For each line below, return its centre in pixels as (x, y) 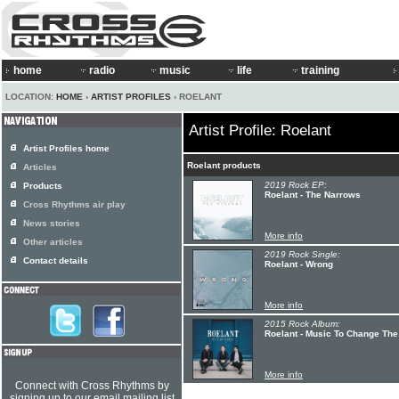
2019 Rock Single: (302, 254)
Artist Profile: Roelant (260, 130)
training (320, 70)
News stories (52, 223)
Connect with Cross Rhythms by (92, 386)
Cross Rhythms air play (74, 204)
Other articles (53, 242)
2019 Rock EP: (296, 185)
